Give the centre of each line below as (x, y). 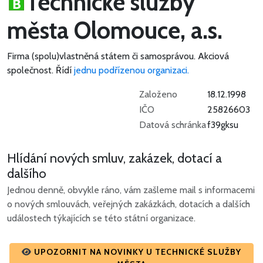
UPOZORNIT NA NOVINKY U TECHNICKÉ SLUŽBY (138, 252)
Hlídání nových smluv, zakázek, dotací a (114, 158)
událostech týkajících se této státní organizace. (101, 218)
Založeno (158, 95)
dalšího (27, 173)
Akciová (213, 56)
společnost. (30, 70)
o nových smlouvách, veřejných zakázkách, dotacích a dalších (129, 204)
